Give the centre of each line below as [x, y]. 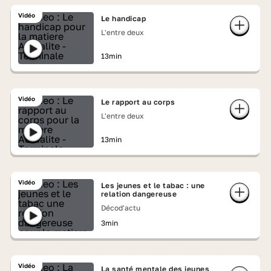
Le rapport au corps [138, 102]
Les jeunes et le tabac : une [153, 185]
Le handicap [123, 18]
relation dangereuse [139, 194]
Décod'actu [120, 208]
